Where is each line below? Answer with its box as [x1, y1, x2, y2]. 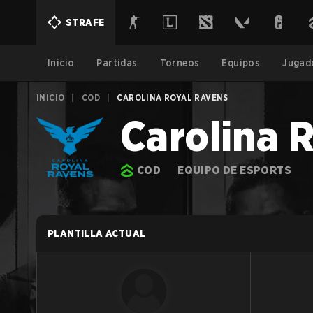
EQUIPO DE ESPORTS [177, 163, 292, 177]
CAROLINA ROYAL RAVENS [117, 92, 228, 103]
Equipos [221, 57, 261, 68]
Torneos [159, 57, 200, 68]
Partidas [96, 57, 138, 68]
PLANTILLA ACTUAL [48, 228, 146, 239]
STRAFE [66, 17, 105, 28]
